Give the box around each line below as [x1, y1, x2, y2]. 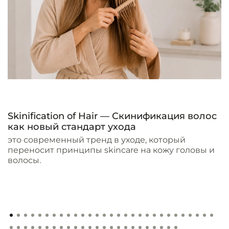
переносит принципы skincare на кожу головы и [8, 145, 215, 155]
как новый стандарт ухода [8, 121, 136, 133]
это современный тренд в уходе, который [8, 135, 186, 145]
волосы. [8, 155, 41, 166]
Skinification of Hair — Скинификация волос [8, 110, 217, 122]
